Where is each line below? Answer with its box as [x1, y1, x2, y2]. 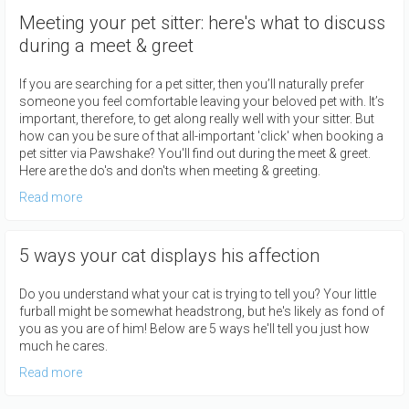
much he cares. [19, 338, 108, 353]
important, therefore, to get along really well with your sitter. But [19, 110, 374, 126]
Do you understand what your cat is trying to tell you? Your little [19, 286, 376, 301]
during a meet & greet [19, 34, 194, 57]
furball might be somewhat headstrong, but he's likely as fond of [19, 303, 384, 319]
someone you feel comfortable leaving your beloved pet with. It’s [19, 93, 384, 109]
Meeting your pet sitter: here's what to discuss [19, 11, 385, 34]
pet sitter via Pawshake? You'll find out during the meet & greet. [19, 145, 371, 161]
